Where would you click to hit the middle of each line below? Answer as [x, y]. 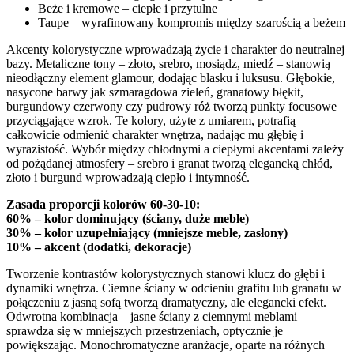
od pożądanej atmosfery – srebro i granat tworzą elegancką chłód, [169, 164]
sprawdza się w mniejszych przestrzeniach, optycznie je [145, 331]
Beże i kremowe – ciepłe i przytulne [128, 9]
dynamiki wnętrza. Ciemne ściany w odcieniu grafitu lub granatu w [174, 288]
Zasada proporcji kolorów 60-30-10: [103, 205]
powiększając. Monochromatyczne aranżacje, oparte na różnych [166, 345]
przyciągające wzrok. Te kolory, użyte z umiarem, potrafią [151, 121]
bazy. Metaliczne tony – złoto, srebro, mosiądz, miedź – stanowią [168, 64]
